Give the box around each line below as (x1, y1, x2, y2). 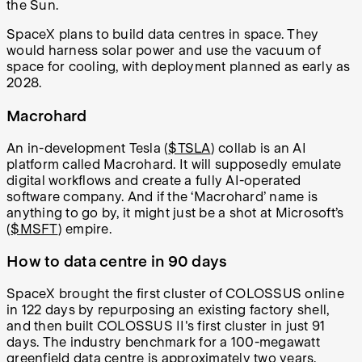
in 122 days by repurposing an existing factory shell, (6, 302, 330, 318)
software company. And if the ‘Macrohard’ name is (6, 188, 318, 204)
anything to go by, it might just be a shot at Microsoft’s (6, 204, 344, 221)
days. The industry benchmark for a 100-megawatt (6, 335, 320, 351)
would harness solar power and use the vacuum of (6, 43, 321, 59)
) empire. (57, 221, 112, 237)
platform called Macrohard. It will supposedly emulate (6, 156, 342, 172)
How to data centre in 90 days (6, 252, 228, 271)
